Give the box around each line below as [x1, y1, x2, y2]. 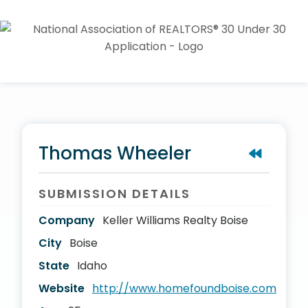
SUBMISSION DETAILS [38, 185, 190, 202]
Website [38, 280, 85, 296]
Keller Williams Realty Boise [102, 212, 248, 228]
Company [38, 212, 95, 228]
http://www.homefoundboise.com [92, 280, 276, 296]
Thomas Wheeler [38, 141, 191, 166]
